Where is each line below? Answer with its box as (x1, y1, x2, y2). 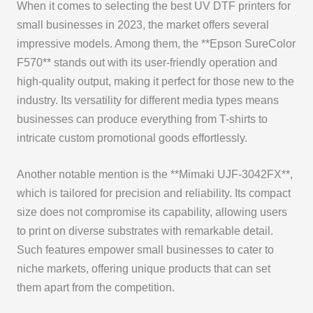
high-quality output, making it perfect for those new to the (16, 75, 294, 88)
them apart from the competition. (16, 281, 175, 293)
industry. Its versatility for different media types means (16, 94, 279, 107)
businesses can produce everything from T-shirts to (16, 113, 268, 126)
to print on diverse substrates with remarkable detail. (16, 224, 273, 237)
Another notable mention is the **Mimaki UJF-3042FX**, (16, 168, 293, 180)
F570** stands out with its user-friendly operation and (16, 57, 277, 69)
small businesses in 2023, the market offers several (16, 19, 269, 31)
